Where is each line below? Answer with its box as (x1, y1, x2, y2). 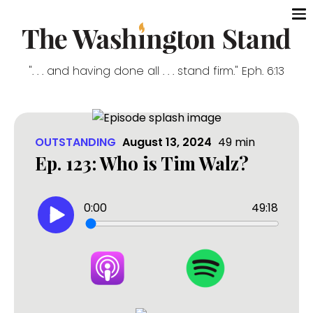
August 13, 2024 (122, 134, 212, 151)
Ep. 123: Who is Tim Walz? (35, 151, 249, 176)
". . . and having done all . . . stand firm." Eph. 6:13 (29, 63, 284, 80)
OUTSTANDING (35, 134, 116, 151)
